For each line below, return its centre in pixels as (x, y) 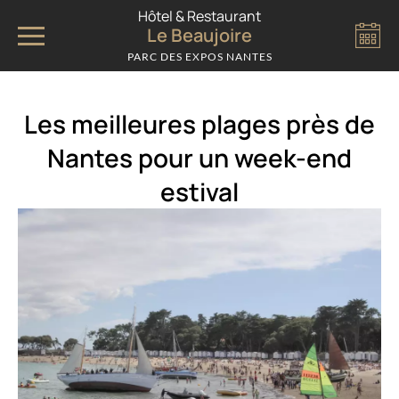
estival (199, 191)
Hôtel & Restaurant (199, 16)
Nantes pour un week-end (199, 158)
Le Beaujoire (199, 35)
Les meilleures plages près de (199, 124)
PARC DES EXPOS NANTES (199, 56)
